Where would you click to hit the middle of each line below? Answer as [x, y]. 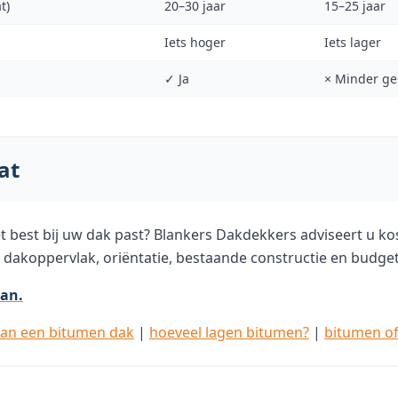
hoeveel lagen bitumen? [229, 332]
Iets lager [353, 42]
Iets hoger [195, 42]
